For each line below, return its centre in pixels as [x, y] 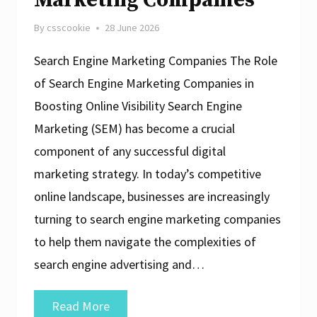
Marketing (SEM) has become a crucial [134, 129]
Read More [81, 306]
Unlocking [136, 306]
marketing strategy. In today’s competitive [148, 174]
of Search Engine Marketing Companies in [144, 83]
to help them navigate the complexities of [145, 242]
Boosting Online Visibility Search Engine [138, 106]
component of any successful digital [130, 151]
